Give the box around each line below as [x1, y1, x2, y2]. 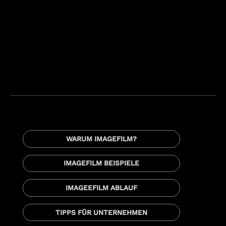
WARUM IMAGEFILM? [66, 134, 137, 143]
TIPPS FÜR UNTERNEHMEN [55, 208, 147, 216]
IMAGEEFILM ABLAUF [65, 183, 137, 192]
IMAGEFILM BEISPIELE [64, 159, 139, 167]
